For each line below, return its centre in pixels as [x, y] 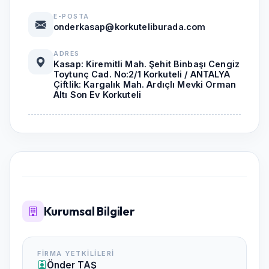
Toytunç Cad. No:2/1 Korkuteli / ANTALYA [142, 74]
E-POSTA [71, 17]
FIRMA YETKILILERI [76, 253]
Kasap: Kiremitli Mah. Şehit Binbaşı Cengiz [147, 64]
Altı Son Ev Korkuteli [98, 95]
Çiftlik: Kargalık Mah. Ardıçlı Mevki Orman [145, 84]
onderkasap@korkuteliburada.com [130, 27]
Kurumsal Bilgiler [89, 211]
